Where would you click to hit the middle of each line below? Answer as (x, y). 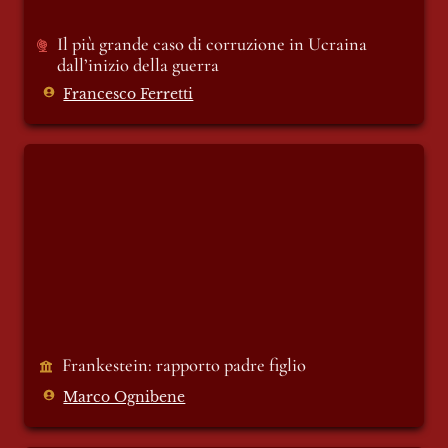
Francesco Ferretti (128, 95)
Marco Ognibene (124, 397)
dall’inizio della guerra (139, 65)
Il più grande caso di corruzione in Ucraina (211, 44)
